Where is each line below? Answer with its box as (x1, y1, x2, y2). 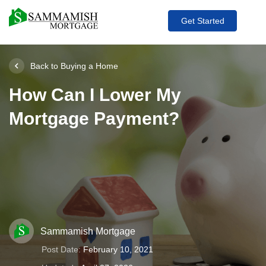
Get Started (180, 15, 224, 26)
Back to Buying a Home (30, 61, 118, 71)
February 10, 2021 (83, 245, 153, 254)
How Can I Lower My (9, 84, 181, 104)
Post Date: (42, 245, 81, 254)
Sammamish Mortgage (40, 226, 135, 236)
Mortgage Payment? (9, 108, 179, 128)
